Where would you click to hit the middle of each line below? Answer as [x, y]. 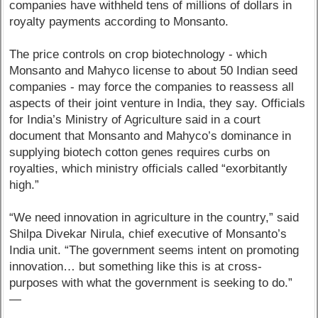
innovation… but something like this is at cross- [136, 267]
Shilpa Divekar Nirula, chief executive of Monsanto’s [148, 234]
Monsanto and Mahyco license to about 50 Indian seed [154, 71]
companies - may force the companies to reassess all [152, 87]
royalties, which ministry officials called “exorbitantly [149, 169]
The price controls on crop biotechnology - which [138, 55]
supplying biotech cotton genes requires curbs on [140, 153]
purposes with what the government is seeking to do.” [151, 283]
